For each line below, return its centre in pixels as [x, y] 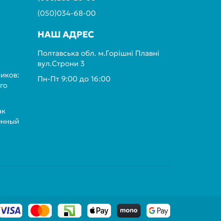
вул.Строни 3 [61, 63]
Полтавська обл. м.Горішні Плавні [98, 53]
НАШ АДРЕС [66, 34]
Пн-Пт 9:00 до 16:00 [74, 79]
